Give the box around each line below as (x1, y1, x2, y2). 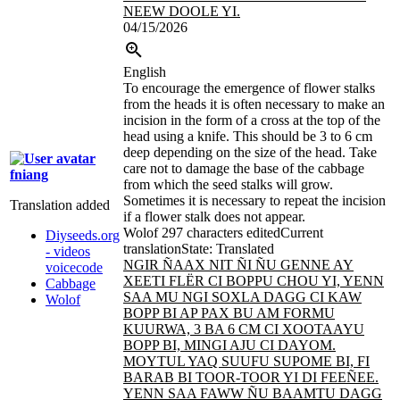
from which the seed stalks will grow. (123, 177, 333, 193)
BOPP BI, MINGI (123, 337, 227, 354)
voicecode (46, 260, 103, 276)
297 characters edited (162, 225, 280, 241)
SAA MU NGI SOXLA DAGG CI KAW (123, 289, 362, 305)
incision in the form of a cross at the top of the (123, 112, 380, 129)
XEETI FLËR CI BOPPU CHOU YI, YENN (123, 273, 384, 289)
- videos (46, 244, 90, 260)
